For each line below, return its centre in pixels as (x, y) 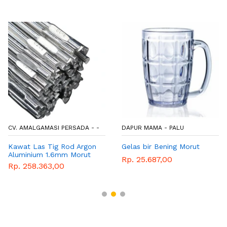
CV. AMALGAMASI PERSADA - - (54, 127)
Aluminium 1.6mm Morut (49, 154)
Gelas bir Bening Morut (161, 146)
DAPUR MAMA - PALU (153, 127)
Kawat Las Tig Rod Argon (52, 146)
